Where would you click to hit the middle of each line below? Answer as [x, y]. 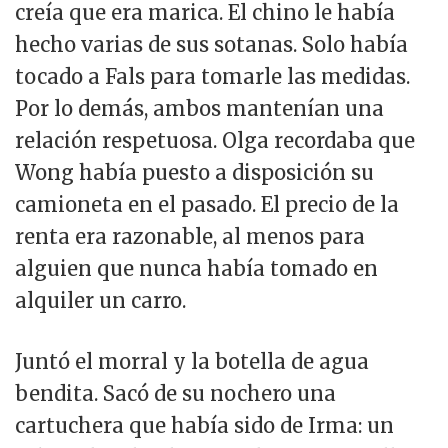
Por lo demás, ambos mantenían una [199, 109]
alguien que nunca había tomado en [196, 269]
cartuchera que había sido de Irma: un [204, 425]
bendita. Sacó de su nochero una [175, 393]
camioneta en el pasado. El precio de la [207, 205]
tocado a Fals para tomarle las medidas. [212, 77]
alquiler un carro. [100, 301]
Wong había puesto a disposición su [194, 173]
